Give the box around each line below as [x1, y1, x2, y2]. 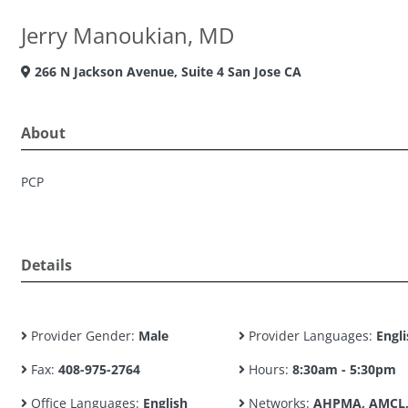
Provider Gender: [27, 327, 138, 344]
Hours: [244, 361, 292, 378]
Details [21, 255, 72, 275]
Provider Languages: [244, 327, 376, 344]
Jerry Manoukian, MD [21, 20, 234, 50]
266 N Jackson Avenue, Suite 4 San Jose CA [31, 63, 301, 80]
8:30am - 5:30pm [291, 361, 396, 378]
